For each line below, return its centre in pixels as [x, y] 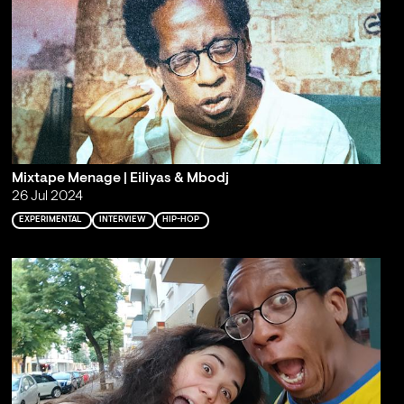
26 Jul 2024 [47, 197]
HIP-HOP [180, 220]
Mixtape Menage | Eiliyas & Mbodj [120, 179]
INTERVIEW [122, 220]
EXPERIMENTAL [50, 220]
